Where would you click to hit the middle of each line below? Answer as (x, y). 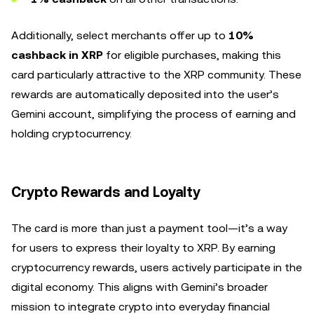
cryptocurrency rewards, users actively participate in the (157, 267)
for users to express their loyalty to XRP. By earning (143, 248)
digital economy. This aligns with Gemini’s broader (139, 287)
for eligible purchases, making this (192, 55)
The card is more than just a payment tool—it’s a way (149, 228)
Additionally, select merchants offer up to (120, 35)
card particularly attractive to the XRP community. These (156, 75)
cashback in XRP (57, 55)
